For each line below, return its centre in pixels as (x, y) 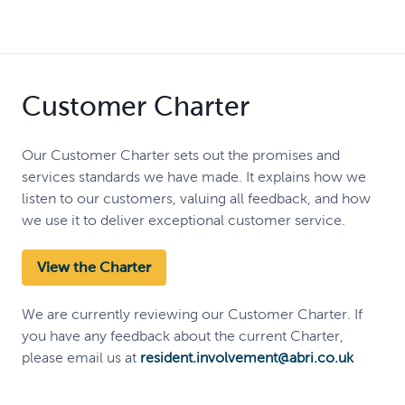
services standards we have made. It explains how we (194, 176)
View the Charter (94, 267)
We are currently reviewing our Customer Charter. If (192, 314)
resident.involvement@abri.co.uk (247, 357)
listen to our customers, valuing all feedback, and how (196, 198)
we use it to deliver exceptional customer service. (184, 220)
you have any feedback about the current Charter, (183, 335)
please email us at (81, 357)
